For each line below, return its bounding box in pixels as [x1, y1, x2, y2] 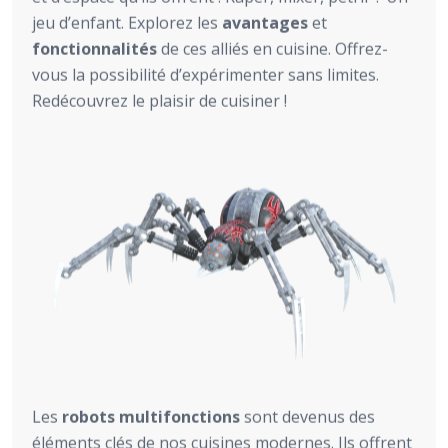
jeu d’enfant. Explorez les [32, 11, 222, 34]
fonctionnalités [32, 37, 157, 60]
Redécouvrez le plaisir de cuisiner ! [32, 89, 287, 112]
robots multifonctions [62, 405, 240, 428]
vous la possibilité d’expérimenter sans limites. [32, 63, 379, 86]
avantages [222, 11, 308, 34]
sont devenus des [240, 405, 375, 428]
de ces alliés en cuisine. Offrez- [157, 37, 388, 60]
